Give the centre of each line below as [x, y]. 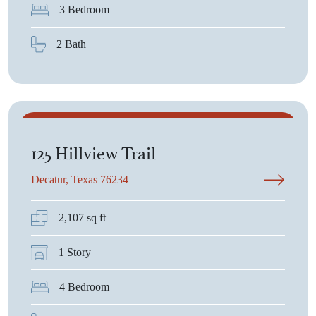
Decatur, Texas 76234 [80, 180]
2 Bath [71, 44]
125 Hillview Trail [93, 151]
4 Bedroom [84, 287]
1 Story [75, 252]
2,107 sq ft [82, 218]
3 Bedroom [84, 10]
